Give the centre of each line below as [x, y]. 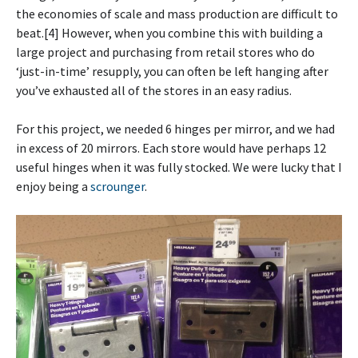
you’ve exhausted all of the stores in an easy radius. [154, 91]
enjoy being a [53, 187]
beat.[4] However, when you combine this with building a [169, 33]
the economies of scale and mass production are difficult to [177, 14]
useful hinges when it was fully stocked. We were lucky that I [179, 167]
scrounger [117, 187]
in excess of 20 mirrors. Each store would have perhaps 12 [171, 148]
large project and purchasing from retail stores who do [165, 52]
